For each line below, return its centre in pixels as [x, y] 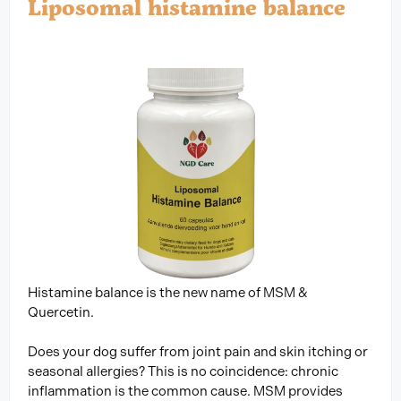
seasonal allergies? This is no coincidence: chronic [183, 372]
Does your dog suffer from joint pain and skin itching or [198, 352]
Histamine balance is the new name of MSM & [168, 292]
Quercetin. [61, 312]
